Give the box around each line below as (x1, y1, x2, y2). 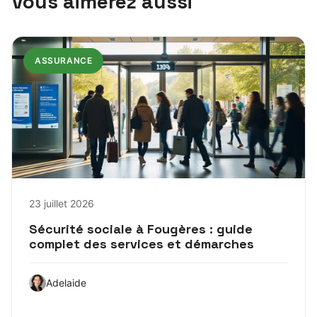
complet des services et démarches (29, 235, 254, 252)
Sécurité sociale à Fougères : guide (29, 220, 253, 237)
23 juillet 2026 (29, 197, 94, 209)
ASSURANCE (35, 54, 93, 66)
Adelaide (46, 276, 86, 289)
